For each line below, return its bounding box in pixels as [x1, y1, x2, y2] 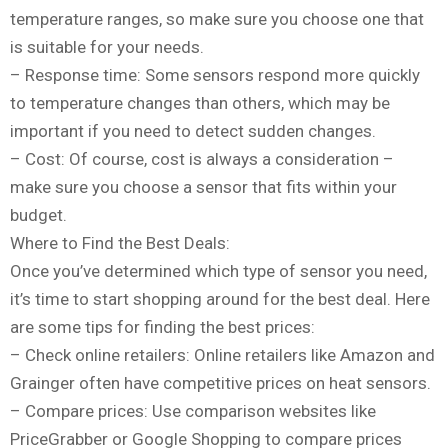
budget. [10, 205, 67, 226]
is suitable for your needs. [10, 37, 204, 58]
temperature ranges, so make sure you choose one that [10, 9, 424, 30]
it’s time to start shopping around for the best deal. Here [10, 289, 430, 310]
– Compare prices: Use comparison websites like [10, 401, 376, 422]
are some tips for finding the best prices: [10, 317, 315, 338]
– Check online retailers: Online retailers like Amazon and [10, 345, 435, 366]
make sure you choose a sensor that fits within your [10, 177, 397, 198]
